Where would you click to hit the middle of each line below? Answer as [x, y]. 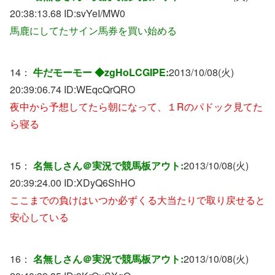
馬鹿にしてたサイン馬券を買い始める [93, 30]
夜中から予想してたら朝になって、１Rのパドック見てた [136, 106]
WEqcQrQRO [106, 89]
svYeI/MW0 [101, 13]
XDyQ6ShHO [106, 182]
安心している [39, 217]
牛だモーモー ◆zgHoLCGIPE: [101, 72]
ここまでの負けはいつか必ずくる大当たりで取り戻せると [137, 199]
